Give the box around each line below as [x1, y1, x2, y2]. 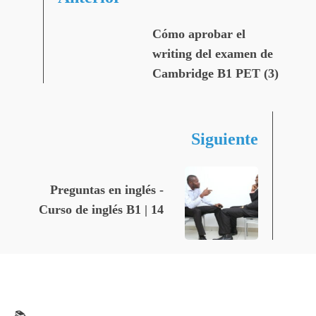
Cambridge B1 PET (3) [152, 66, 279, 81]
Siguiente [191, 130, 259, 149]
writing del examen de [152, 47, 273, 61]
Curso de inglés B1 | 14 [39, 202, 164, 217]
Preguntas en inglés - [50, 183, 164, 197]
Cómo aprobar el [152, 27, 245, 42]
